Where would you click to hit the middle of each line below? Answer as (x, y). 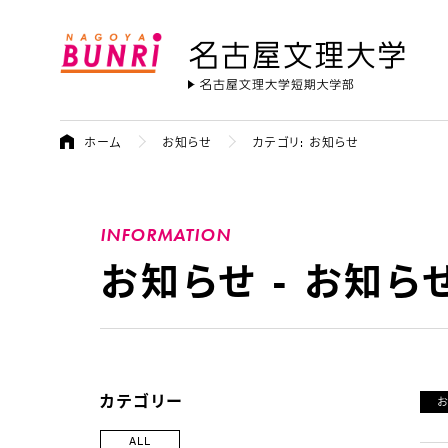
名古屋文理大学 (242, 83)
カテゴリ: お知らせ (306, 142)
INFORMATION (165, 234)
